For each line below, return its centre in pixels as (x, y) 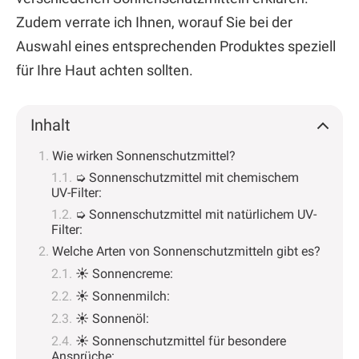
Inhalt (50, 125)
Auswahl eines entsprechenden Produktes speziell (176, 46)
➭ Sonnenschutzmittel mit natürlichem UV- (196, 215)
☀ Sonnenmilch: (123, 296)
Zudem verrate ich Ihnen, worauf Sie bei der (154, 22)
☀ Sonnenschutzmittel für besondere (181, 341)
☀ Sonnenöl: (112, 319)
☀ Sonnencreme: (124, 274)
